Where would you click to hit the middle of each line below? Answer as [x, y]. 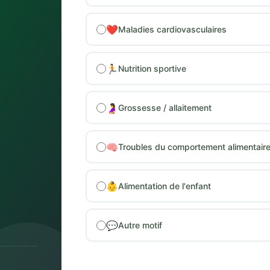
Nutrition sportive [152, 68]
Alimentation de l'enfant [164, 186]
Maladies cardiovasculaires [172, 29]
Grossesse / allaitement [165, 107]
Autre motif [140, 225]
